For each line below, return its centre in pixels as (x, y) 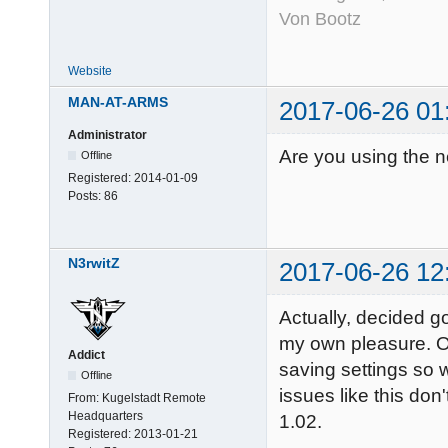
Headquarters (105, 416)
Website (90, 71)
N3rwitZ (94, 262)
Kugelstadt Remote (154, 398)
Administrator (107, 134)
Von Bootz (320, 19)
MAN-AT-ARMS (118, 101)
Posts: (86, 195)
